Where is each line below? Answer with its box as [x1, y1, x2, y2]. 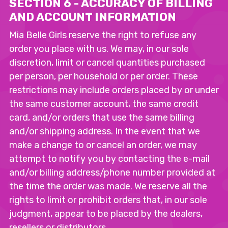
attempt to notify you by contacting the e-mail [9, 153, 210, 164]
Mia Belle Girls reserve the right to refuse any [9, 30, 196, 41]
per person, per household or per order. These [9, 71, 198, 82]
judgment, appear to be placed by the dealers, [9, 208, 203, 219]
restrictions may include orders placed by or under [9, 84, 219, 96]
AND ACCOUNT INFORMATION [9, 10, 176, 24]
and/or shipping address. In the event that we [9, 126, 200, 137]
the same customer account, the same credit [9, 98, 198, 109]
